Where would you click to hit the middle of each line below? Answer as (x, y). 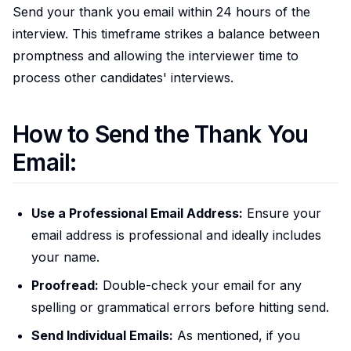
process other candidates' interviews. (123, 77)
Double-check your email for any (200, 285)
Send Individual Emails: (102, 335)
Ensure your (282, 213)
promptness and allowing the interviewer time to (156, 55)
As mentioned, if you (237, 335)
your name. (65, 257)
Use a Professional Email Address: (137, 213)
